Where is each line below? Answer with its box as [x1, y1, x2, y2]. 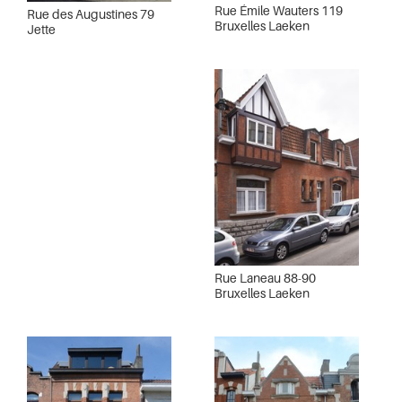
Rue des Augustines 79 [27, 6, 154, 22]
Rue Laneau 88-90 [214, 270, 316, 286]
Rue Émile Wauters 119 [214, 3, 343, 19]
